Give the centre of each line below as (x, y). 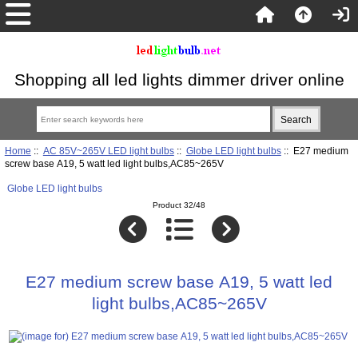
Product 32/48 (179, 205)
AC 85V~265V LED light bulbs (108, 150)
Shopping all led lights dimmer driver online (179, 80)
